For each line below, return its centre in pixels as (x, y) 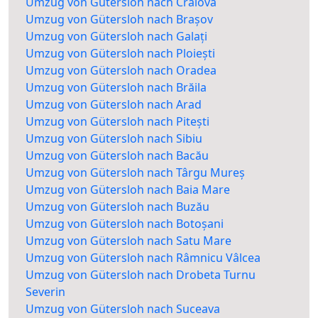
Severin (45, 292)
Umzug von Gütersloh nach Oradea (121, 71)
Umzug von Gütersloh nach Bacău (117, 156)
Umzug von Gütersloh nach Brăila (116, 88)
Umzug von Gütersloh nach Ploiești (120, 54)
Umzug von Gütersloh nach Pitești (117, 122)
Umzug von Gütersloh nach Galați (116, 37)
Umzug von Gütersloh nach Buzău (117, 207)
